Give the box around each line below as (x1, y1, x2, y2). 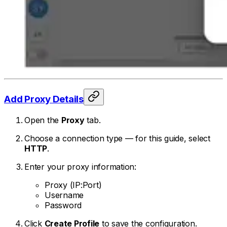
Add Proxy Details (4, 93, 84, 105)
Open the (24, 115, 61, 126)
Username (45, 190, 84, 201)
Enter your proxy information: (24, 162, 136, 172)
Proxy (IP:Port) (45, 180, 102, 191)
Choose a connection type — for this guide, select (24, 133, 210, 144)
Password (45, 200, 82, 211)
